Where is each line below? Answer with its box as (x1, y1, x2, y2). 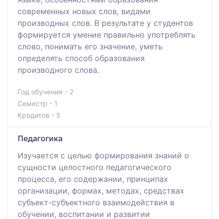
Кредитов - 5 (18, 110, 61, 119)
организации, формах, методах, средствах (18, 185, 184, 196)
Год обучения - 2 (18, 87, 73, 96)
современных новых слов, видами (18, 6, 151, 16)
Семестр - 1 (18, 99, 58, 108)
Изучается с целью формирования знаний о (18, 150, 189, 160)
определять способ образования (18, 53, 145, 63)
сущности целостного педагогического (18, 162, 172, 172)
